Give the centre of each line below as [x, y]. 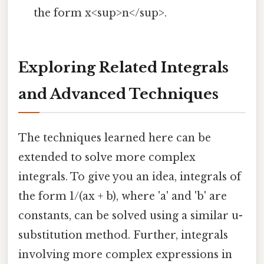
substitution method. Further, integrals [123, 235]
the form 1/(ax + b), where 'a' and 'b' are [123, 197]
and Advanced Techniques [118, 94]
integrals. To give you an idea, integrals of [130, 177]
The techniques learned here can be [115, 138]
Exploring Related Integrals [123, 68]
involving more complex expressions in [125, 255]
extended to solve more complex [107, 158]
